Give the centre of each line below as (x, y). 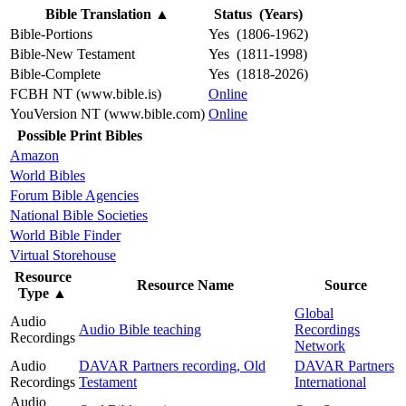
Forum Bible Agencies (74, 195)
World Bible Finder (65, 235)
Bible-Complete (55, 73)
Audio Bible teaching (140, 329)
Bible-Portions (51, 34)
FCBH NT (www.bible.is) (86, 93)
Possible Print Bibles (80, 135)
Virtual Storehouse (63, 255)
